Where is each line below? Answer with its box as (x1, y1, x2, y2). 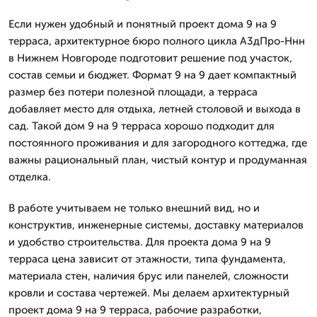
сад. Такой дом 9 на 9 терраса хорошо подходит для (8, 120, 275, 132)
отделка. (8, 171, 51, 183)
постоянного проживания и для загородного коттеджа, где (8, 137, 307, 149)
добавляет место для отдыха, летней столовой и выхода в (8, 103, 301, 115)
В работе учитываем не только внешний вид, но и (8, 202, 260, 214)
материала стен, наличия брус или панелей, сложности (8, 270, 289, 282)
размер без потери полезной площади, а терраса (8, 86, 258, 98)
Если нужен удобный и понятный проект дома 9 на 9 (8, 18, 277, 30)
